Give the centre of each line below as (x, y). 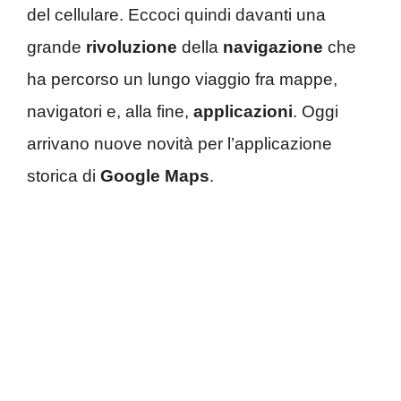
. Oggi (316, 112)
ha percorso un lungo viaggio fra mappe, (182, 80)
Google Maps (155, 176)
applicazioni (243, 112)
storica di (64, 176)
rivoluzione (132, 47)
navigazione (273, 47)
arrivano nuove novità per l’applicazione (179, 144)
